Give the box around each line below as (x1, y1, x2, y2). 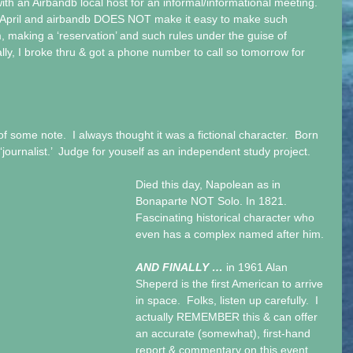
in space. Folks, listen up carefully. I (136, 294, 321, 307)
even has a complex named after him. (136, 228, 327, 240)
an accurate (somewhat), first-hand (136, 327, 314, 340)
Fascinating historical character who (136, 211, 318, 224)
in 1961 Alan (226, 261, 291, 273)
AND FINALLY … (136, 261, 226, 273)
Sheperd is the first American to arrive (136, 277, 326, 290)
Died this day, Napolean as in (136, 178, 284, 191)
